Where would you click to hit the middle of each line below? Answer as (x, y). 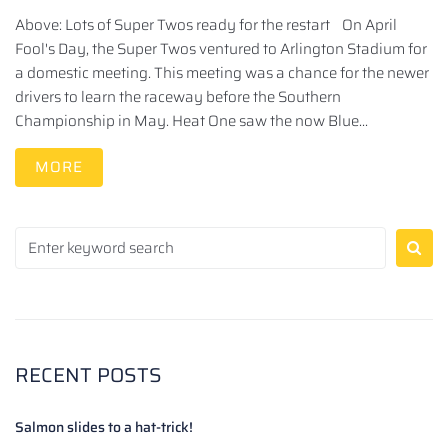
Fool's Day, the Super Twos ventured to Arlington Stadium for (221, 49)
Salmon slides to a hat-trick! (104, 427)
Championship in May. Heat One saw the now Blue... (191, 121)
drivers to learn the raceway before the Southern (178, 97)
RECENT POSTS (88, 375)
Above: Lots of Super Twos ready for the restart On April (206, 25)
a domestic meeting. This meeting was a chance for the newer (222, 73)
